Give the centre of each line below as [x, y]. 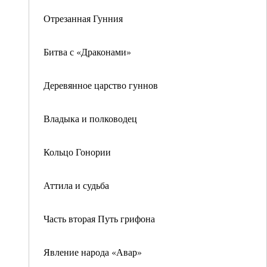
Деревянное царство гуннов [101, 85]
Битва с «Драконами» [87, 52]
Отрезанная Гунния [83, 18]
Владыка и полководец [90, 118]
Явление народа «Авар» [93, 252]
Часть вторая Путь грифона [99, 218]
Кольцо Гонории [77, 152]
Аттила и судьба [76, 185]
